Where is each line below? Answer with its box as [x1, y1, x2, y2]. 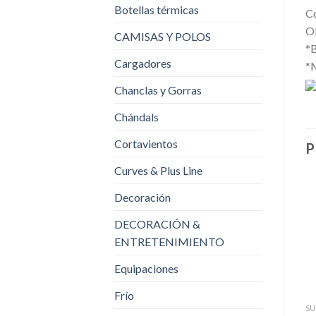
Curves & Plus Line [114, 163, 202, 177]
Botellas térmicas [114, 2, 199, 16]
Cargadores [114, 56, 171, 70]
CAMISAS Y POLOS [114, 29, 211, 43]
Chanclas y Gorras [114, 83, 202, 97]
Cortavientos [114, 136, 178, 150]
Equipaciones [114, 261, 178, 275]
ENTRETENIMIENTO [114, 234, 224, 248]
